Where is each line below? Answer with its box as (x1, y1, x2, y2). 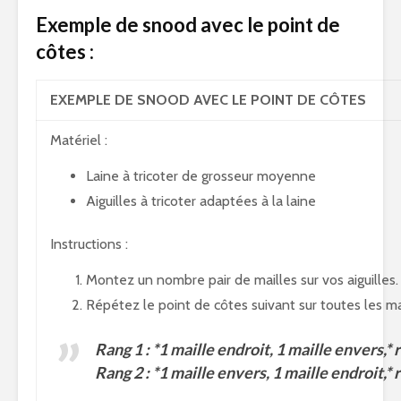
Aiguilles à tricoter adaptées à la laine (86, 192, 316, 209)
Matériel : (50, 132, 107, 149)
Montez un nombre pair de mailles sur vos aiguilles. (86, 271, 398, 288)
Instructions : (50, 235, 128, 252)
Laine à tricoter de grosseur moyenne (86, 167, 316, 184)
